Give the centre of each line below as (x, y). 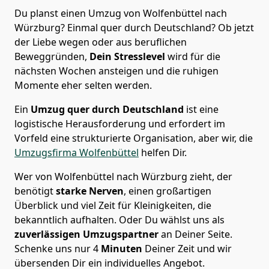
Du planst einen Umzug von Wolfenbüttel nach (121, 13)
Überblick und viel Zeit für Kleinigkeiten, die (113, 205)
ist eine (201, 109)
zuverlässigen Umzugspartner (86, 234)
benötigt (34, 191)
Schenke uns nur (54, 248)
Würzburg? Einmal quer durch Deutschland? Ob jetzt (134, 27)
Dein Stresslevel (126, 56)
